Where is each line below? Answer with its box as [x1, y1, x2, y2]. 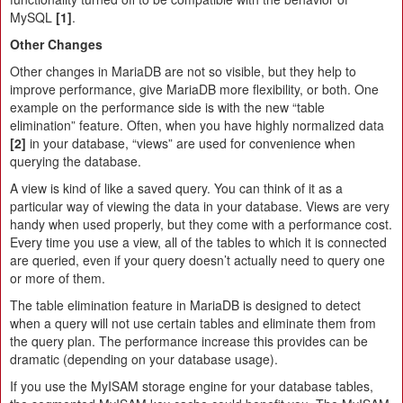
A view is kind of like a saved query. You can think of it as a [10, 178, 343, 197]
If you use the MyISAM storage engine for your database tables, [10, 376, 373, 395]
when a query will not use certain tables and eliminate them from [10, 313, 376, 332]
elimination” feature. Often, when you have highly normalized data [10, 115, 384, 134]
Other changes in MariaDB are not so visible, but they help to [10, 61, 356, 80]
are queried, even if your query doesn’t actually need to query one [10, 250, 385, 269]
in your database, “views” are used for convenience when [26, 133, 355, 152]
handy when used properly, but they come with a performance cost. [10, 214, 392, 233]
